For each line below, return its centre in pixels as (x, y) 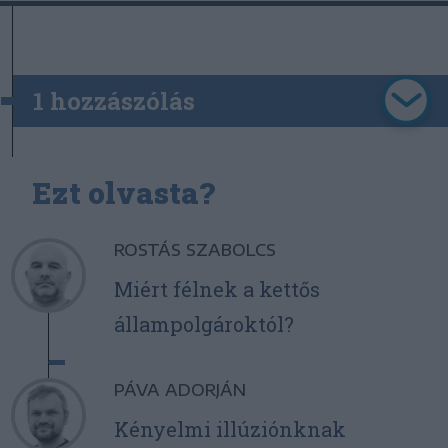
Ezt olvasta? (123, 193)
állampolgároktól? (203, 324)
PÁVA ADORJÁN (179, 390)
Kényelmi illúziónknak (229, 429)
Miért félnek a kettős (216, 289)
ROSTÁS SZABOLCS (194, 250)
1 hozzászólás (114, 101)
